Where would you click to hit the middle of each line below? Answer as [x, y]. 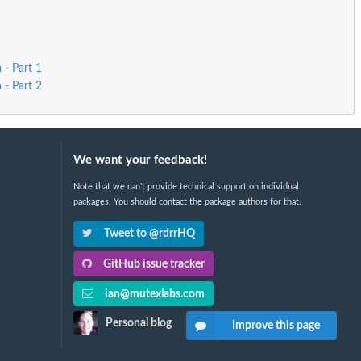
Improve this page [276, 325]
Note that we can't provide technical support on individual [186, 187]
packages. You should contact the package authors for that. [187, 202]
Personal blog [138, 324]
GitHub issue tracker [152, 264]
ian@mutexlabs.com [153, 294]
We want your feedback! [140, 160]
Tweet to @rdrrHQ [148, 234]
